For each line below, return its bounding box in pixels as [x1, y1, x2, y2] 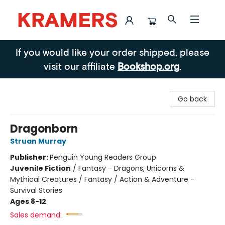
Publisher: [10, 152, 50, 162]
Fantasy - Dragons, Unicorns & [78, 163, 184, 173]
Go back [178, 94, 207, 104]
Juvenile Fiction [10, 163, 71, 173]
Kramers [8, 45, 37, 55]
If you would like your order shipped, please [16, 46, 209, 58]
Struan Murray [10, 136, 66, 146]
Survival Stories [10, 185, 62, 195]
